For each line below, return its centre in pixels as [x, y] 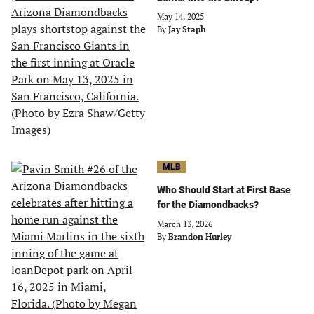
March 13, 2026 [185, 224]
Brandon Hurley [200, 237]
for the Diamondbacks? [208, 205]
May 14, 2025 [180, 16]
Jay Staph [187, 29]
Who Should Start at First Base [224, 190]
